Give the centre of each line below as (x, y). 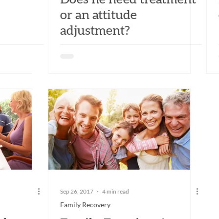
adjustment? (95, 31)
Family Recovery (85, 204)
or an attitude (99, 15)
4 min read (116, 192)
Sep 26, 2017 (77, 192)
